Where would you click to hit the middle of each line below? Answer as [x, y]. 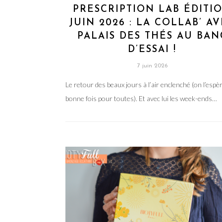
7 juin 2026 [152, 66]
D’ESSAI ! [152, 50]
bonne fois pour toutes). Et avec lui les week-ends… [141, 98]
